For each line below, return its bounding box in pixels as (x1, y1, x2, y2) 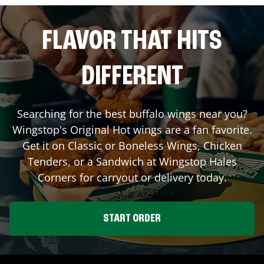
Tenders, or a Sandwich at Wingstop (27, 154, 209, 169)
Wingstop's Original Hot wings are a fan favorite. (12, 122, 252, 137)
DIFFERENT (81, 62, 183, 91)
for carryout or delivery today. (76, 170, 227, 184)
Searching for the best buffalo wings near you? (16, 106, 247, 121)
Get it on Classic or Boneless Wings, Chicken (22, 138, 242, 153)
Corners (37, 170, 77, 184)
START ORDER (103, 212, 161, 225)
